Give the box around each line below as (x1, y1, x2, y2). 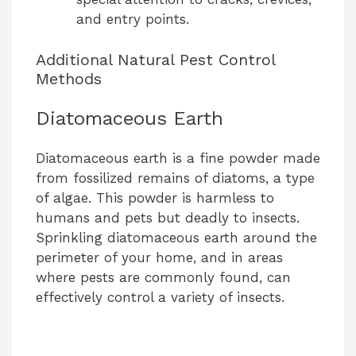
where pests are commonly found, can (36, 269, 291, 285)
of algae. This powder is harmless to (36, 189, 274, 206)
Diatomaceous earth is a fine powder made (36, 149, 320, 166)
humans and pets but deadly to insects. (36, 209, 300, 226)
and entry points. (76, 11, 189, 28)
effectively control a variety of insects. (36, 288, 284, 305)
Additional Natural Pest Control (36, 49, 275, 69)
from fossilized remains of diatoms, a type (36, 169, 315, 186)
